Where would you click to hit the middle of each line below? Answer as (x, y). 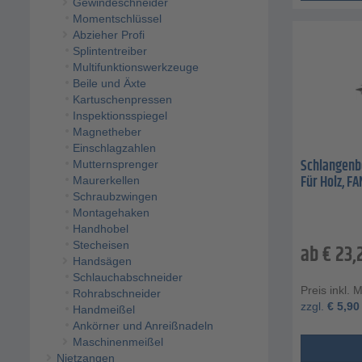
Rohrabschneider (116, 294)
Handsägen (102, 261)
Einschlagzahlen (114, 148)
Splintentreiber (109, 51)
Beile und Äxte (109, 84)
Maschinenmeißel (118, 342)
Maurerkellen (106, 181)
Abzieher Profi (108, 35)
